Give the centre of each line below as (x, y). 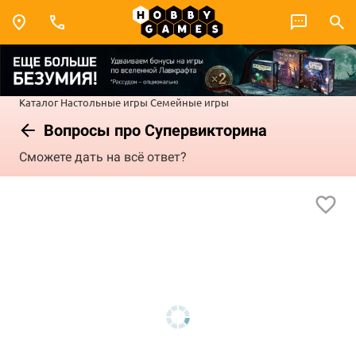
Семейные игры (190, 102)
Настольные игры (104, 102)
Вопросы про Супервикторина (153, 130)
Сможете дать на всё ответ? (103, 157)
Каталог (39, 102)
